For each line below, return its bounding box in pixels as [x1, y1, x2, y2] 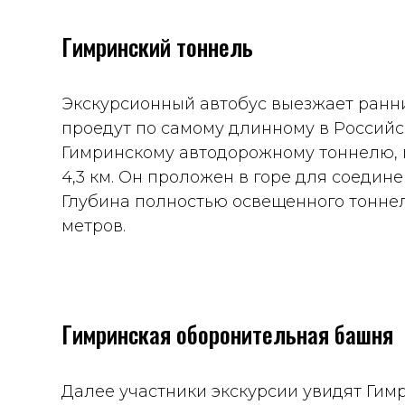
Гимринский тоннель [61, 29, 253, 64]
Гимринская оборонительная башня [61, 316, 393, 352]
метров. [61, 216, 126, 236]
